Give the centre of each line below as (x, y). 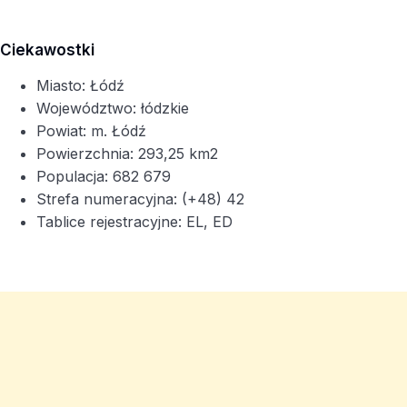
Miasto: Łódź (80, 86)
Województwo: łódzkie (113, 109)
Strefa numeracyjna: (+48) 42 (140, 199)
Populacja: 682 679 (104, 177)
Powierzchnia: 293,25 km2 (127, 154)
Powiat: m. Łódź (91, 131)
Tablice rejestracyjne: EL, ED (134, 222)
